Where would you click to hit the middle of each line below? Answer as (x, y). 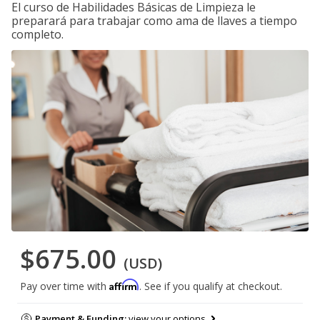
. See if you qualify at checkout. (211, 286)
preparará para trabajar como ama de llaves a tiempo (154, 21)
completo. (37, 34)
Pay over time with (65, 286)
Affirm (124, 285)
